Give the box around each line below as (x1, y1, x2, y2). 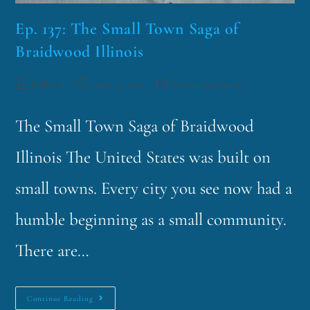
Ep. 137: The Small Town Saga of (15, 19, 239, 39)
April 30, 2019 (92, 79, 145, 91)
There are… (15, 240, 90, 262)
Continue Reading (27, 294, 94, 304)
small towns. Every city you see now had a (15, 178, 293, 199)
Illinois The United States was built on (15, 147, 271, 168)
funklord (31, 79, 65, 91)
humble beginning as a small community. (15, 209, 287, 230)
